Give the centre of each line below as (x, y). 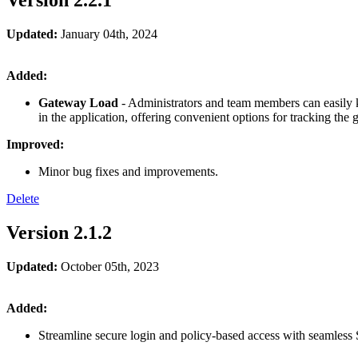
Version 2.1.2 (59, 232)
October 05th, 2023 (108, 266)
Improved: (35, 144)
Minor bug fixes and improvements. (128, 171)
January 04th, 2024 (107, 34)
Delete (23, 198)
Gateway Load (80, 102)
